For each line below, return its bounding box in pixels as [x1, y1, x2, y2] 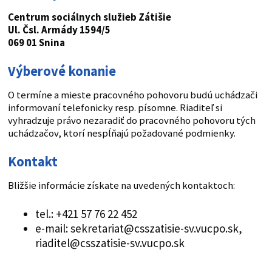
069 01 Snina [7, 36, 65, 50]
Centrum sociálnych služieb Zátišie [7, 11, 171, 24]
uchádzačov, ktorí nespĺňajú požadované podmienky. [7, 127, 236, 140]
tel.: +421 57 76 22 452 [35, 206, 137, 222]
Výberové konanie [7, 63, 116, 80]
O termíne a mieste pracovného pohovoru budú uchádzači [7, 89, 257, 102]
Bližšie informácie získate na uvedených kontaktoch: [7, 179, 235, 192]
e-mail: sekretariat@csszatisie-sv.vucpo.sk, [35, 221, 242, 236]
